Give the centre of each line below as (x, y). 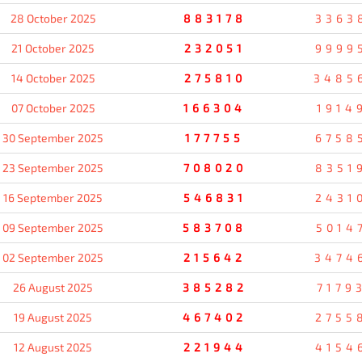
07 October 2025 (53, 107)
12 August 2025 (53, 347)
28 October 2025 (53, 18)
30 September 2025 (53, 137)
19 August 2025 (53, 317)
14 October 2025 (53, 78)
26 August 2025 (53, 287)
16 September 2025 (53, 197)
